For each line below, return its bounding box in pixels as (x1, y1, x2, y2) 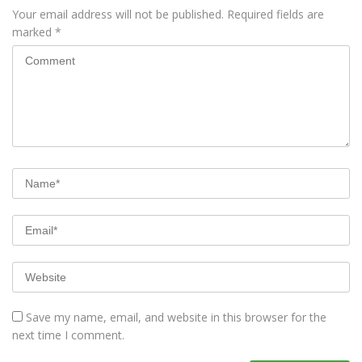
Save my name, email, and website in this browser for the (26, 309, 326, 325)
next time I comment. (12, 326, 124, 343)
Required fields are (227, 6, 324, 22)
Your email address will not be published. (12, 6, 224, 22)
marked (12, 23, 55, 40)
